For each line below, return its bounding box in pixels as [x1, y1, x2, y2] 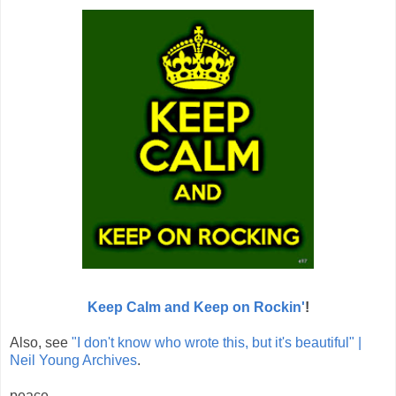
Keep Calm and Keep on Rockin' [87, 299, 305, 315]
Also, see [10, 334, 72, 350]
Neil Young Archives [10, 352, 137, 368]
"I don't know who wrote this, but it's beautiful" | [72, 334, 362, 350]
